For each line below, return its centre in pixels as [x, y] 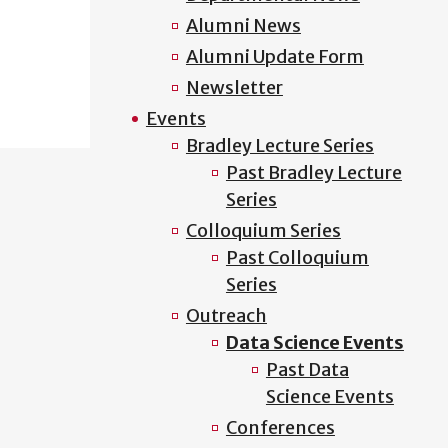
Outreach [226, 315]
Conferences [280, 427]
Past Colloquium [297, 257]
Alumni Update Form [274, 56]
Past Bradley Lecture [313, 172]
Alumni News [243, 25]
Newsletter [234, 87]
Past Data [307, 369]
